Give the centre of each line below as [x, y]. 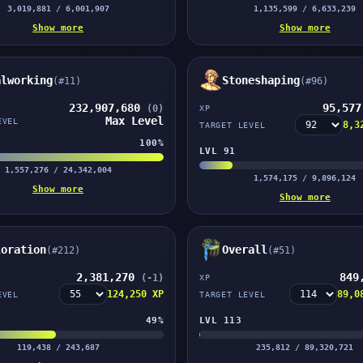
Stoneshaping [261, 80]
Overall [244, 250]
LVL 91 [217, 151]
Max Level [134, 121]
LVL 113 [220, 320]
